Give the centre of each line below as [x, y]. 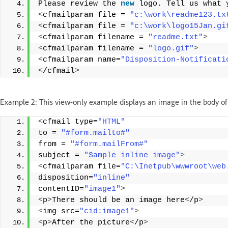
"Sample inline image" [132, 155]
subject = [61, 155]
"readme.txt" [176, 37]
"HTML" [111, 122]
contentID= [61, 189]
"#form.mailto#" [95, 133]
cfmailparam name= [82, 60]
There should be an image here [118, 200]
